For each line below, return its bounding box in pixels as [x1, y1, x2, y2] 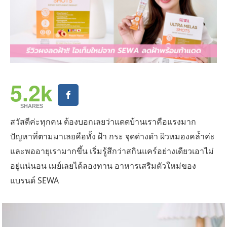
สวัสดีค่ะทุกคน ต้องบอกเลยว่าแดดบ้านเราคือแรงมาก [10, 116, 196, 127]
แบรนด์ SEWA [10, 175, 59, 186]
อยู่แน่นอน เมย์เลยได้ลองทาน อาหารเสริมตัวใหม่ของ [10, 160, 196, 171]
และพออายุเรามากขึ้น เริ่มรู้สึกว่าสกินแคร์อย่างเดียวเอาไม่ [10, 145, 214, 157]
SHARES [20, 103, 43, 109]
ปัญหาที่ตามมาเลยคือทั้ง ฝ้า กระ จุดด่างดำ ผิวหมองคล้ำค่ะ [10, 131, 215, 142]
